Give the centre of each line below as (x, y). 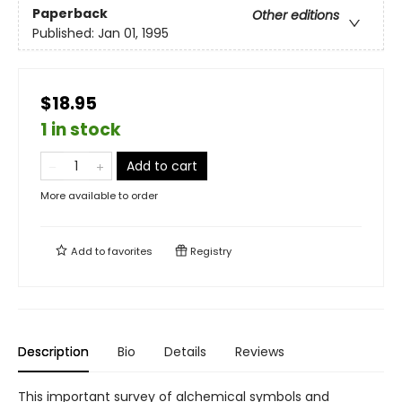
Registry (210, 252)
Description (53, 352)
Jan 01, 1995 (133, 33)
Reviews (260, 352)
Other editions (296, 15)
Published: (65, 33)
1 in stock (81, 130)
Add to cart (162, 166)
